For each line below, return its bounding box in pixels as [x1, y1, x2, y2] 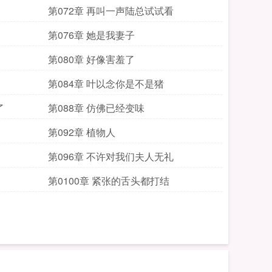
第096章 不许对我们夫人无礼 [48, 149, 174, 163]
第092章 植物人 [48, 125, 115, 139]
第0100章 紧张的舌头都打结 [48, 174, 169, 188]
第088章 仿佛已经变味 [48, 101, 144, 115]
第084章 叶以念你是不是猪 [48, 76, 164, 90]
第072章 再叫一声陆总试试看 [48, 4, 174, 18]
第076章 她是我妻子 [48, 28, 135, 42]
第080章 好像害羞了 [48, 52, 135, 66]
